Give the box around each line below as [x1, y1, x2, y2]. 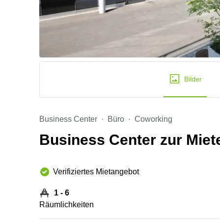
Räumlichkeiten [39, 200, 94, 209]
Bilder [184, 75, 202, 83]
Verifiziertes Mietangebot [53, 167, 139, 176]
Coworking [135, 115, 172, 123]
